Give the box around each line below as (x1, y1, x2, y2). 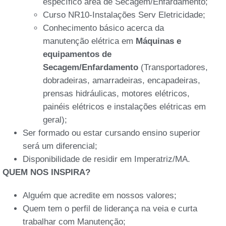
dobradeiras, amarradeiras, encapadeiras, (43, 75, 200, 85)
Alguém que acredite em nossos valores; (23, 190, 177, 200)
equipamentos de (43, 49, 111, 59)
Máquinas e (136, 36, 181, 46)
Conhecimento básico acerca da (43, 23, 164, 33)
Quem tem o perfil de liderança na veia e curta (23, 203, 197, 213)
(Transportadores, (141, 62, 208, 72)
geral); (43, 115, 67, 125)
